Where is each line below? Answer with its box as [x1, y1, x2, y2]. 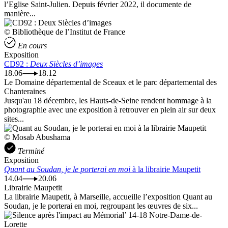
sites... [4, 115, 24, 124]
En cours [18, 41, 47, 50]
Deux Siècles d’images [30, 60, 103, 69]
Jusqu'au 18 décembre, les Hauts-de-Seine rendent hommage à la [4, 96, 212, 105]
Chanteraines [4, 87, 46, 96]
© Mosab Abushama [4, 133, 70, 142]
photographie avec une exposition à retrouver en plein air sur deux [4, 105, 216, 115]
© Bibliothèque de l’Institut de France [4, 27, 125, 37]
